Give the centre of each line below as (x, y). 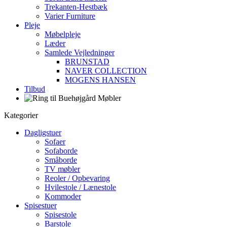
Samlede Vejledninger (80, 52)
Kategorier (21, 115)
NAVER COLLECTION (106, 71)
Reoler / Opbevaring (77, 178)
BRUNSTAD (87, 62)
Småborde (61, 160)
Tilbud (35, 89)
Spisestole (61, 215)
